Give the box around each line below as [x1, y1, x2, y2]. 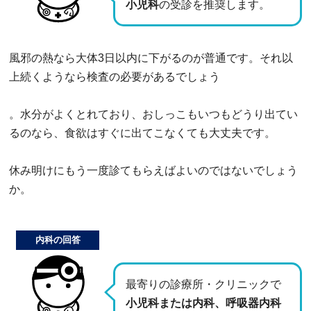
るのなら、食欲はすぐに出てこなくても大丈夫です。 [9, 126, 276, 139]
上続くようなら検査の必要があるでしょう [9, 70, 220, 83]
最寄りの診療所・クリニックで [126, 278, 281, 290]
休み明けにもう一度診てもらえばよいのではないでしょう [9, 164, 298, 176]
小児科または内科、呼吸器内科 [126, 296, 281, 309]
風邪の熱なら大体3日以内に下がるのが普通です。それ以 [9, 51, 293, 64]
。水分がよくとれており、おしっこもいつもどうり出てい [9, 108, 298, 120]
